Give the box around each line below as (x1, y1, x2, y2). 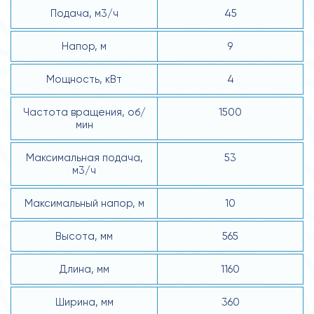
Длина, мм (59, 262, 109, 275)
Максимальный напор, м (24, 196, 144, 210)
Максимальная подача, (25, 151, 143, 164)
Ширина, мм (55, 295, 114, 308)
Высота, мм (55, 229, 113, 243)
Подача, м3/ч (50, 6, 118, 20)
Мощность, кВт (46, 72, 122, 86)
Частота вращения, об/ (22, 105, 146, 118)
